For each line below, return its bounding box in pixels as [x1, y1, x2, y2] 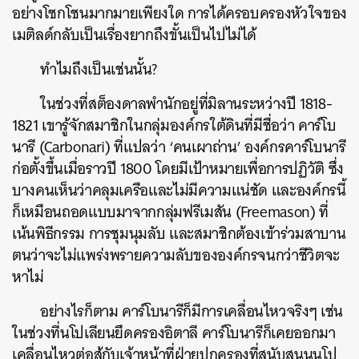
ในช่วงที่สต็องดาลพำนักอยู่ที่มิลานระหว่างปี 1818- [40, 90, 333, 117]
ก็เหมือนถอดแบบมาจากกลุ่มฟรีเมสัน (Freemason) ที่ [12, 198, 329, 225]
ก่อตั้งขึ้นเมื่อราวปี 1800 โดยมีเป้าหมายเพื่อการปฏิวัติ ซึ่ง [12, 155, 344, 182]
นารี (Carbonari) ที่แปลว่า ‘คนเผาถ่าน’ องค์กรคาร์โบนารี [12, 133, 346, 160]
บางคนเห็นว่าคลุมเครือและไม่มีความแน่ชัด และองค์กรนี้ [12, 176, 346, 204]
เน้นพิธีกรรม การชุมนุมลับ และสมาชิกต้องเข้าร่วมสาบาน [12, 220, 346, 247]
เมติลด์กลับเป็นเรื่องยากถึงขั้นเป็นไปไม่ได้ [12, 21, 264, 48]
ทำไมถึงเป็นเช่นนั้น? [40, 55, 158, 83]
